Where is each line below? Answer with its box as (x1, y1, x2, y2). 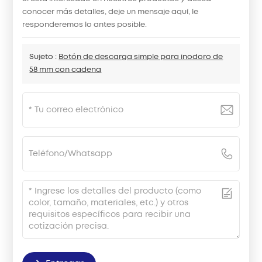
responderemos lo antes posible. (22, 22, 147, 29)
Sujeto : (29, 54, 59, 61)
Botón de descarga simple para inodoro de (58, 54, 223, 61)
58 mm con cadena (29, 67, 102, 74)
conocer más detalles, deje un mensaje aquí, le (22, 9, 199, 16)
